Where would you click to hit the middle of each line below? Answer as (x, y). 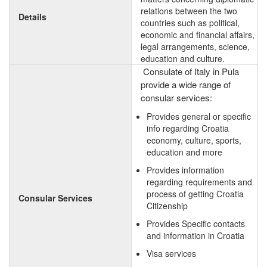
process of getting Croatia (195, 194)
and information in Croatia (195, 235)
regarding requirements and (199, 182)
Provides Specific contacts (196, 223)
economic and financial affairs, (198, 35)
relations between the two (189, 11)
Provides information (185, 170)
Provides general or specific (199, 116)
